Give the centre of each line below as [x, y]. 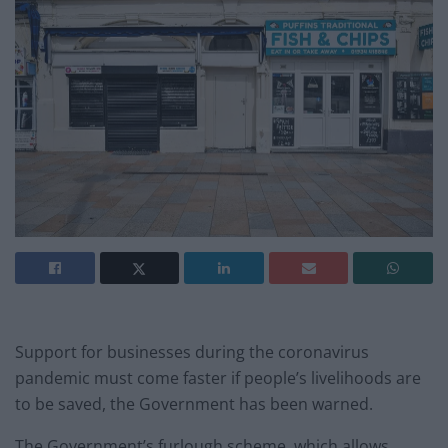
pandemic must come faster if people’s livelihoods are [218, 378]
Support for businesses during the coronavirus [192, 352]
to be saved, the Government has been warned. [194, 404]
